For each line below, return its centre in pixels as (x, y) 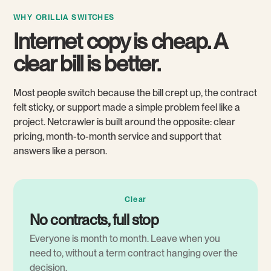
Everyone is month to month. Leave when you (125, 239)
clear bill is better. (87, 64)
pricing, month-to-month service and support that (117, 136)
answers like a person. (60, 151)
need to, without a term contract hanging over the (134, 253)
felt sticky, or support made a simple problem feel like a (127, 107)
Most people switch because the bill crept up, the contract (135, 93)
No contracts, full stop (94, 220)
